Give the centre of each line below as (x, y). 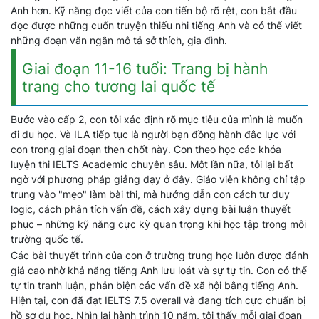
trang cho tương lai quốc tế (119, 87)
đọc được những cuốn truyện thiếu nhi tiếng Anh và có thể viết (156, 25)
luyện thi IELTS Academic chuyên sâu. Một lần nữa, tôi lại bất (152, 164)
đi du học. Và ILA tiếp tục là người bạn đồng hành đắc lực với (153, 134)
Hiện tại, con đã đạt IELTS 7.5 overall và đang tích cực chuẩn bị (158, 300)
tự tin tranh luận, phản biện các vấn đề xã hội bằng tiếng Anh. (155, 285)
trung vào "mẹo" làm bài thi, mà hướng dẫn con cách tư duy (150, 194)
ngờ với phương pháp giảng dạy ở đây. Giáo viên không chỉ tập (158, 179)
